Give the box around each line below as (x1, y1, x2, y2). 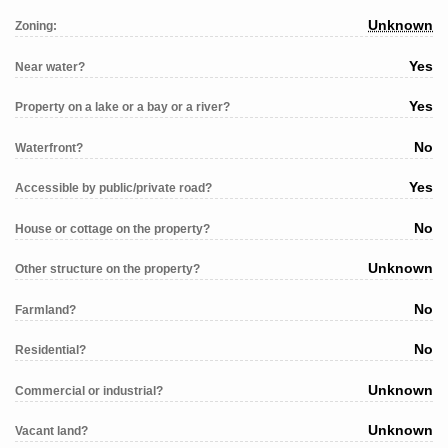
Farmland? (15, 302, 76, 317)
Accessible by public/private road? (15, 181, 212, 196)
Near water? (15, 59, 85, 74)
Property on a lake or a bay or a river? (15, 100, 230, 115)
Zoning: (15, 19, 57, 34)
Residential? (15, 343, 86, 358)
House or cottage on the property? (15, 221, 210, 236)
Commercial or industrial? (15, 383, 163, 398)
